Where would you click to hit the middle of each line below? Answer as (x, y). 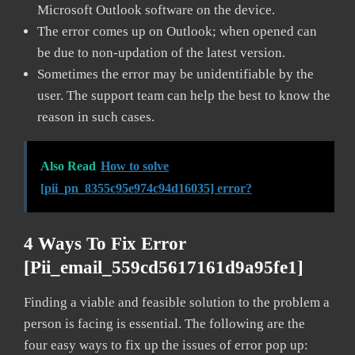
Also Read (68, 166)
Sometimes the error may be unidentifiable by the (176, 74)
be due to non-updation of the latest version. (163, 52)
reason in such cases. (97, 116)
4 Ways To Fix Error (105, 243)
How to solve (135, 166)
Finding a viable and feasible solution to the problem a (177, 302)
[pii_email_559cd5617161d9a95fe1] (164, 267)
